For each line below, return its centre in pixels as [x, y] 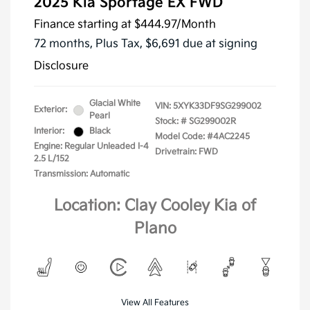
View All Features [155, 303]
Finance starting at [83, 25]
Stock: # [171, 122]
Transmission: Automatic [82, 174]
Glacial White [115, 104]
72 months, [65, 44]
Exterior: [51, 110]
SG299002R [212, 122]
